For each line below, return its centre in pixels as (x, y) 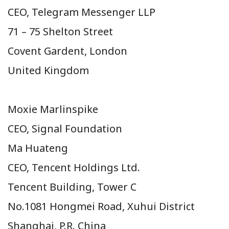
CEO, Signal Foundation (65, 128)
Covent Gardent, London (67, 51)
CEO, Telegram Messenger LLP (82, 12)
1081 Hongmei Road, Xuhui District (110, 206)
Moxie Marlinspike (53, 109)
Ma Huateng (38, 148)
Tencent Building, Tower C (72, 187)
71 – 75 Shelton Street (60, 31)
